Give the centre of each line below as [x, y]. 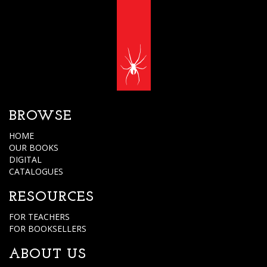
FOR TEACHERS [39, 217]
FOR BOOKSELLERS [48, 229]
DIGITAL [25, 159]
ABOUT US [48, 254]
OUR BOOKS [34, 148]
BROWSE [41, 116]
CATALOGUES [36, 171]
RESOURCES [52, 197]
